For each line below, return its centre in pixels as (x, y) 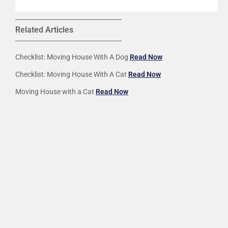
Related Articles (44, 30)
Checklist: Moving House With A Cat (72, 74)
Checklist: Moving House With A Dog (73, 57)
